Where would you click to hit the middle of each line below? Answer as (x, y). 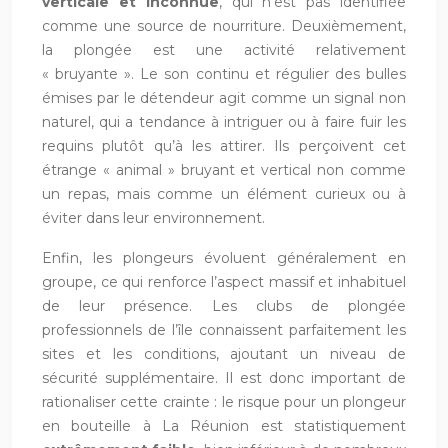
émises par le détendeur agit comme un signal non (224, 97)
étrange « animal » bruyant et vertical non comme (224, 169)
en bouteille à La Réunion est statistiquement (224, 425)
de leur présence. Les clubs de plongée (224, 305)
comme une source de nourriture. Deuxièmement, (224, 25)
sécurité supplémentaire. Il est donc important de (224, 377)
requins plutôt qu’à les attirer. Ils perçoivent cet (224, 145)
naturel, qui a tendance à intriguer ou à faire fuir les (224, 121)
